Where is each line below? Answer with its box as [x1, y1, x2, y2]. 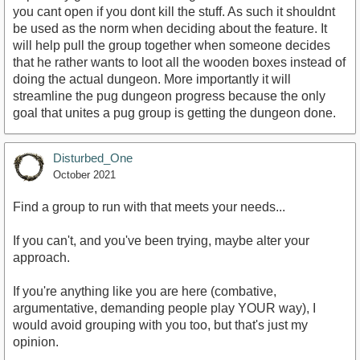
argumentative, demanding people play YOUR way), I [13, 301, 316, 315]
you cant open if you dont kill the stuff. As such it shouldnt [13, 4, 335, 18]
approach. [13, 250, 70, 264]
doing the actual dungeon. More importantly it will [13, 72, 291, 86]
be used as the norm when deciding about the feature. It [13, 21, 327, 35]
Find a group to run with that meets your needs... [13, 199, 285, 214]
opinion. [13, 334, 59, 349]
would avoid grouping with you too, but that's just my [13, 317, 308, 332]
